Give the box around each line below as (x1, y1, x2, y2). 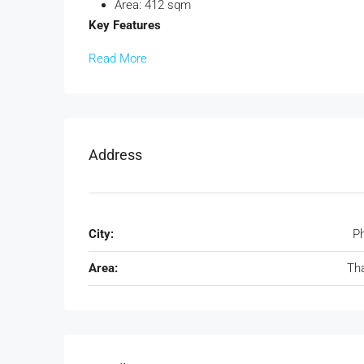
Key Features (89, 17, 161, 32)
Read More (89, 50, 147, 66)
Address (89, 146, 142, 164)
